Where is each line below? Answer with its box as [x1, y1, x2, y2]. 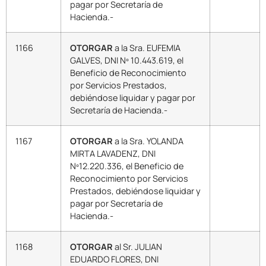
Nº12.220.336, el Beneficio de [70, 160, 183, 172]
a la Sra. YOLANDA [113, 135, 183, 147]
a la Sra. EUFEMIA [113, 42, 180, 54]
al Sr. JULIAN [113, 241, 162, 253]
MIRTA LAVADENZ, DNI [70, 148, 156, 160]
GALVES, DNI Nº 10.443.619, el [70, 55, 183, 66]
